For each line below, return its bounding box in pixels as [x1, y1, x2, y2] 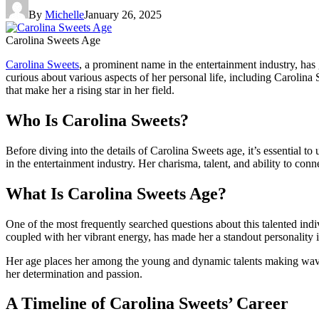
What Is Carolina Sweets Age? [6, 184, 226, 203]
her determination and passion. [6, 267, 142, 280]
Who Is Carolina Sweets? [6, 110, 189, 130]
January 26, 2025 [84, 8, 162, 21]
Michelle [45, 8, 84, 21]
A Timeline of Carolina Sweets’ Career [6, 294, 288, 313]
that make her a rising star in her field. [6, 83, 174, 96]
